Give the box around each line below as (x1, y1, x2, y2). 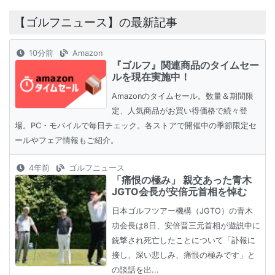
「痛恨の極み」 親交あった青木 (112, 174, 252, 187)
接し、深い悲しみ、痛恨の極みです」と (112, 250, 255, 260)
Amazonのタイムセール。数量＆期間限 (112, 91, 254, 101)
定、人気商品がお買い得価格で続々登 (112, 106, 247, 116)
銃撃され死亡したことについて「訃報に (112, 236, 255, 246)
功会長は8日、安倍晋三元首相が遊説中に (112, 221, 260, 231)
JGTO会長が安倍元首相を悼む (112, 185, 247, 198)
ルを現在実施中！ (112, 71, 190, 83)
